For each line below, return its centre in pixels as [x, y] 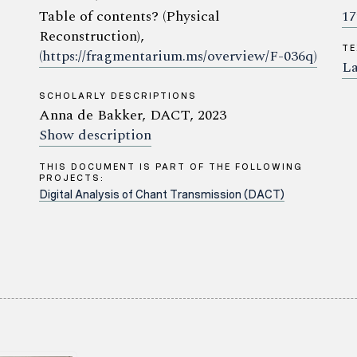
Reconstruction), [92, 36]
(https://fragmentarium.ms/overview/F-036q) [178, 56]
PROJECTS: [72, 178]
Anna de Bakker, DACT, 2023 [133, 115]
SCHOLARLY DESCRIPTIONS [118, 96]
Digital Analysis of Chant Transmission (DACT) [162, 194]
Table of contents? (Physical [129, 16]
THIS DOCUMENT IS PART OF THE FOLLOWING [171, 167]
